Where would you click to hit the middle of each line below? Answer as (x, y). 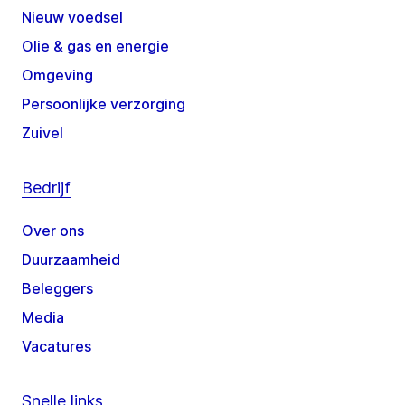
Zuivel (42, 133)
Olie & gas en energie (95, 47)
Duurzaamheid (71, 260)
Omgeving (57, 75)
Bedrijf (46, 188)
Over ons (53, 231)
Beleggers (57, 289)
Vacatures (57, 347)
